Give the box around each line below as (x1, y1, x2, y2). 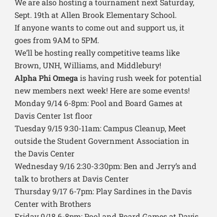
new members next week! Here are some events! (15, 85, 190, 96)
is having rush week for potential (78, 73, 201, 83)
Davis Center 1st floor (15, 110, 93, 121)
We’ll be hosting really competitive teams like (15, 47, 180, 58)
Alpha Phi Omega (15, 73, 78, 83)
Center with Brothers (15, 199, 91, 209)
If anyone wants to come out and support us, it (15, 22, 185, 33)
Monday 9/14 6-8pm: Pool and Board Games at (15, 98, 183, 108)
